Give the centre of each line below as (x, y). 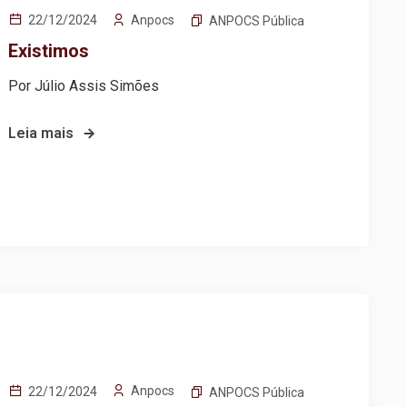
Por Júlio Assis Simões (84, 86)
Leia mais (41, 134)
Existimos (49, 51)
